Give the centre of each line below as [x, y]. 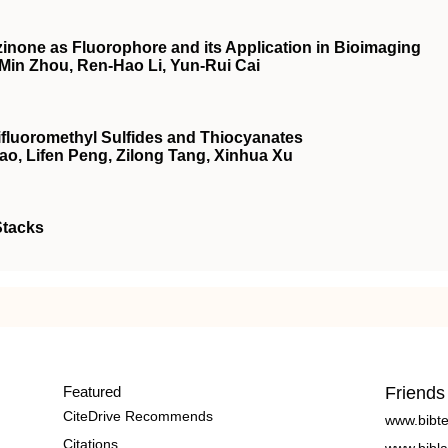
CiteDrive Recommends [137, 415]
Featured [91, 391]
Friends [415, 392]
